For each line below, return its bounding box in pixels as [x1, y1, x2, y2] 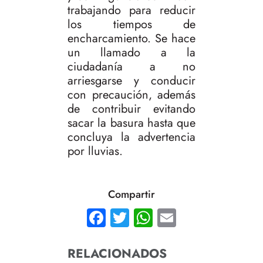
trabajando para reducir [68, 2, 195, 19]
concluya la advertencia [68, 129, 195, 146]
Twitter [129, 206, 193, 230]
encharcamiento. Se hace [68, 30, 195, 48]
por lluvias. [68, 143, 123, 160]
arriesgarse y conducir [68, 72, 195, 90]
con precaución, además [68, 86, 195, 104]
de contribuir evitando [68, 100, 195, 118]
